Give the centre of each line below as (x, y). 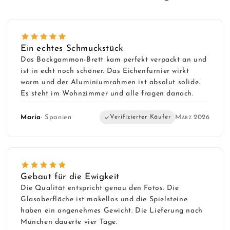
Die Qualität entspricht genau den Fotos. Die (100, 188)
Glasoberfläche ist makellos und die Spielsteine (104, 200)
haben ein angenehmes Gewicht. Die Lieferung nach (112, 211)
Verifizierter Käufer (141, 117)
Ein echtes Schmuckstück (72, 49)
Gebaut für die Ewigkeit (70, 177)
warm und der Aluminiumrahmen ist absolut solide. (110, 83)
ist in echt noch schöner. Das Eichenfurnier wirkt (105, 71)
